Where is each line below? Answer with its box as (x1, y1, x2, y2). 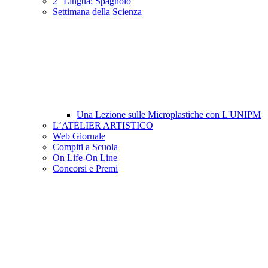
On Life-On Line (53, 153, 117, 163)
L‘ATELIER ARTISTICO (53, 120, 153, 131)
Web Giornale (53, 131, 105, 142)
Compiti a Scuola (53, 142, 118, 153)
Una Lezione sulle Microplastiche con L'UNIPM (77, 109, 261, 120)
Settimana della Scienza (53, 7, 142, 17)
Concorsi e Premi (53, 163, 118, 174)
